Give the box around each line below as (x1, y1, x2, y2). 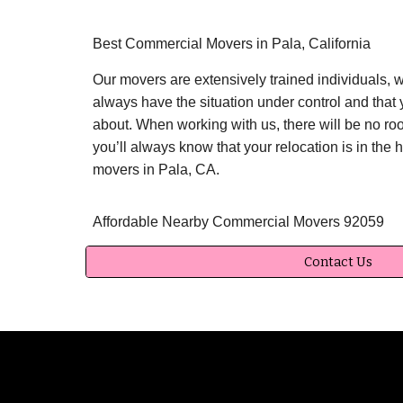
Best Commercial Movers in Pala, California (92, 36, 371, 51)
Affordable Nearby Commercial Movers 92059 (92, 214, 384, 229)
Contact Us (304, 254, 372, 270)
